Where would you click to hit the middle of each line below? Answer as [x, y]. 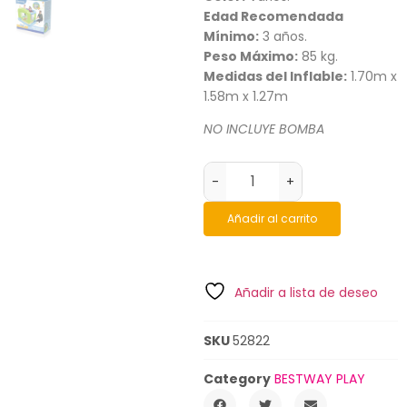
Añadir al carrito [272, 218]
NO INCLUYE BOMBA [264, 129]
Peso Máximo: [251, 56]
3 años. [283, 36]
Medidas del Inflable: [275, 76]
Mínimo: [231, 36]
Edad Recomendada [273, 16]
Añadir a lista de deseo [306, 292]
